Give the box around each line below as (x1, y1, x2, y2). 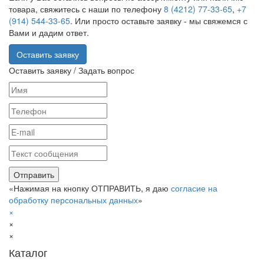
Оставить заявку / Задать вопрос (9, 64, 134, 76)
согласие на (171, 182, 217, 194)
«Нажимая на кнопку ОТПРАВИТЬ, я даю (9, 182, 171, 194)
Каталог (9, 245, 48, 260)
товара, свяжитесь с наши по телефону (9, 3, 164, 15)
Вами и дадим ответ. (9, 27, 89, 38)
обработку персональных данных (9, 194, 138, 206)
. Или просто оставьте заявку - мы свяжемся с (70, 15, 247, 27)
